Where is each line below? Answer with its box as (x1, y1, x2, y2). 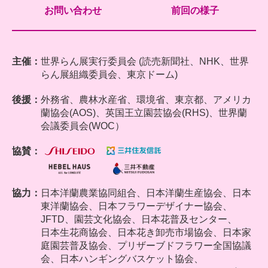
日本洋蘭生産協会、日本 (146, 187, 251, 198)
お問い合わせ (44, 5, 102, 16)
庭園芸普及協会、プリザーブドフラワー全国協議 (41, 240, 251, 251)
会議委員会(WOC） (41, 120, 124, 131)
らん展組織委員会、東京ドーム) (41, 69, 178, 80)
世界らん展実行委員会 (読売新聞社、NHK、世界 (41, 56, 249, 66)
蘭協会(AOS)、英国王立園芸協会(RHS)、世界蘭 (41, 107, 247, 118)
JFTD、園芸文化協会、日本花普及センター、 (41, 214, 237, 224)
